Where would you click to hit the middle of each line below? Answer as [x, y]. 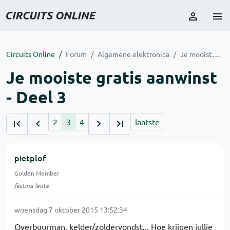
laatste [147, 122]
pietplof [30, 158]
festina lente [32, 185]
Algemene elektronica [133, 54]
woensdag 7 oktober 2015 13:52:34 [71, 209]
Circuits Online [31, 54]
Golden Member [37, 173]
